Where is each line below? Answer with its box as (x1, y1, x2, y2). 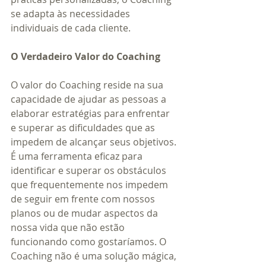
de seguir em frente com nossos (11, 192, 157, 205)
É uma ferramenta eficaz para (11, 149, 145, 163)
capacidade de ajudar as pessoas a (11, 92, 169, 106)
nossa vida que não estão (11, 220, 127, 234)
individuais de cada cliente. (11, 21, 131, 34)
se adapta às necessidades (11, 7, 132, 20)
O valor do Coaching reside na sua (11, 78, 166, 91)
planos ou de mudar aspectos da (11, 206, 160, 220)
